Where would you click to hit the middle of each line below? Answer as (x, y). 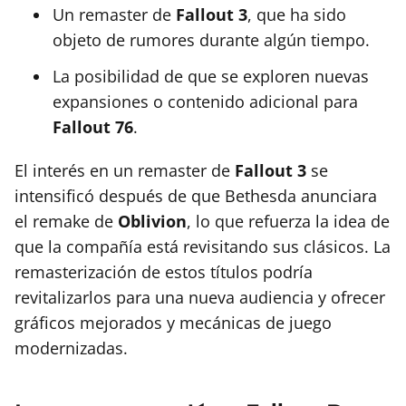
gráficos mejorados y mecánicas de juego (173, 323)
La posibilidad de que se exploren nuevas (211, 77)
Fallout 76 (93, 127)
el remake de (66, 222)
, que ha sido (297, 15)
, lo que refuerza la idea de (288, 222)
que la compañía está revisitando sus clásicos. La (203, 247)
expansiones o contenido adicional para (205, 102)
